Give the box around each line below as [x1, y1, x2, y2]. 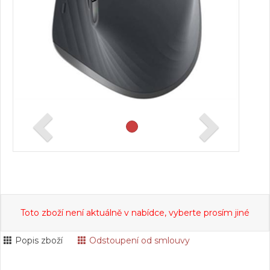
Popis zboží [15, 235, 63, 246]
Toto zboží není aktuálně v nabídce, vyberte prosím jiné [20, 207, 250, 218]
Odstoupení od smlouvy [89, 235, 190, 246]
